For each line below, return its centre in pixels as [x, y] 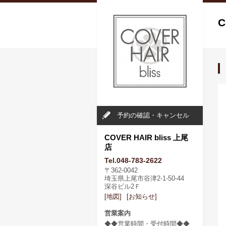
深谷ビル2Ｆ [123, 186]
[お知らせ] [142, 196]
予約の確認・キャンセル [153, 115]
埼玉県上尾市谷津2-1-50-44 [148, 178]
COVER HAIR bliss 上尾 [146, 137]
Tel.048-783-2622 [133, 160]
